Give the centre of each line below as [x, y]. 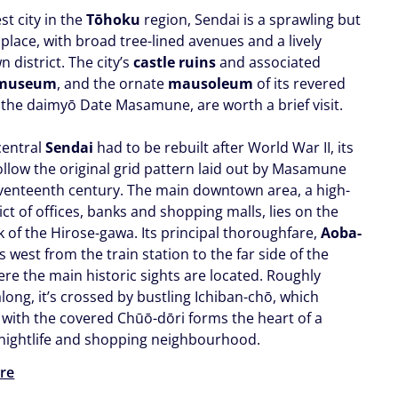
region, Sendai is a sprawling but [251, 19]
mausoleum [211, 83]
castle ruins [175, 62]
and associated [269, 62]
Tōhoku [114, 19]
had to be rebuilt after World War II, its [224, 147]
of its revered [300, 83]
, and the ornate [113, 83]
